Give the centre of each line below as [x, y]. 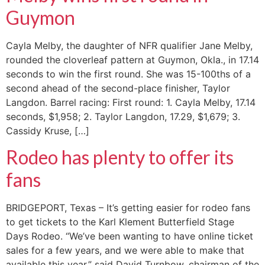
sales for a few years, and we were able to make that [125, 251]
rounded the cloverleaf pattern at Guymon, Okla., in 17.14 [132, 60]
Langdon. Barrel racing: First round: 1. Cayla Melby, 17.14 [131, 103]
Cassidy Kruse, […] [48, 131]
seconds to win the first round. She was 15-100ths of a [128, 74]
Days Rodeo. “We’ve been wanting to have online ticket [130, 236]
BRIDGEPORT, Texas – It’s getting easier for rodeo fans [128, 208]
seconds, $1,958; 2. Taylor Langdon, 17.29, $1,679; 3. [123, 117]
